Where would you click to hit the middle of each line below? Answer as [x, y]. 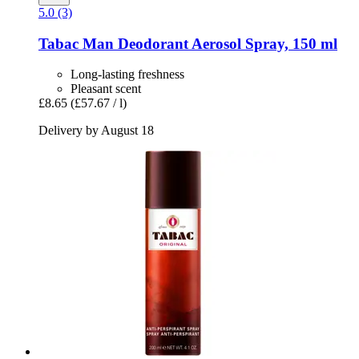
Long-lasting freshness [127, 75]
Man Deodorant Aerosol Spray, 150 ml [208, 43]
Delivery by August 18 [96, 131]
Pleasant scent [106, 89]
